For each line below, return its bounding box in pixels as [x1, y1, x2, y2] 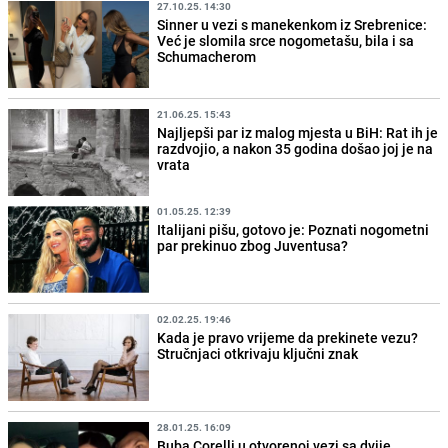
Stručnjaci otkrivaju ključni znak [157, 344, 359, 364]
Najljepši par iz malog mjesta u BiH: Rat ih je [157, 122, 439, 142]
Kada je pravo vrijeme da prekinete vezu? [157, 328, 419, 348]
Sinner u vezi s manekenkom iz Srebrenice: [157, 14, 428, 34]
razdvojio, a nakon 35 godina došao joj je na [157, 138, 434, 158]
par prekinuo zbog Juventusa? [157, 235, 349, 255]
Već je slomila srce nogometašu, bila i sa [157, 30, 415, 50]
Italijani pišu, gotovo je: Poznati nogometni [157, 219, 430, 239]
